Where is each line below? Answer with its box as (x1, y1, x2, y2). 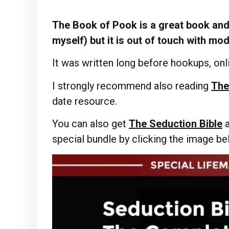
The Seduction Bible (129, 118, 222, 130)
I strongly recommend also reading (52, 79, 211, 92)
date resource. (52, 95, 117, 107)
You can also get (52, 118, 129, 130)
